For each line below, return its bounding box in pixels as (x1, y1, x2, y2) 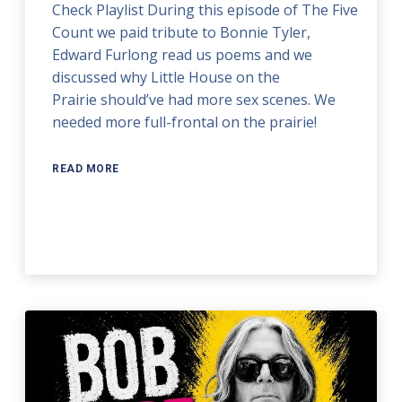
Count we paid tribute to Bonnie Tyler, (52, 22, 311, 43)
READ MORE (52, 162, 119, 176)
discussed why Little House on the (52, 67, 281, 88)
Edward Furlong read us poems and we (52, 45, 313, 66)
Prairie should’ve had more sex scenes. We (52, 90, 336, 110)
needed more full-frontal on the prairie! (52, 112, 318, 133)
